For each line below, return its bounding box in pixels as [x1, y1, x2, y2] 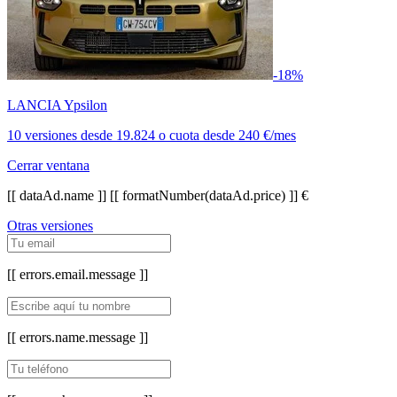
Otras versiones [7, 217, 93, 233]
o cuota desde [155, 127, 238, 143]
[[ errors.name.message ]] [7, 329, 148, 345]
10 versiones [7, 127, 81, 143]
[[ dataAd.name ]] [7, 187, 110, 203]
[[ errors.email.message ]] [7, 266, 148, 282]
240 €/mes [238, 127, 296, 143]
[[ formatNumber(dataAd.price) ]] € [110, 187, 308, 203]
